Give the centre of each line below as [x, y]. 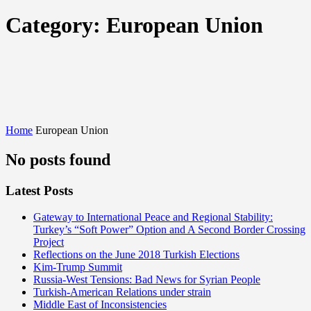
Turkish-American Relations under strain [122, 292]
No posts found [58, 159]
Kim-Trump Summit [78, 267]
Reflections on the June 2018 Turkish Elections [136, 255]
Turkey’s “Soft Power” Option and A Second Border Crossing [169, 230]
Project [49, 242]
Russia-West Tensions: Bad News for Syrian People [147, 280]
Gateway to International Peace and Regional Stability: [153, 217]
